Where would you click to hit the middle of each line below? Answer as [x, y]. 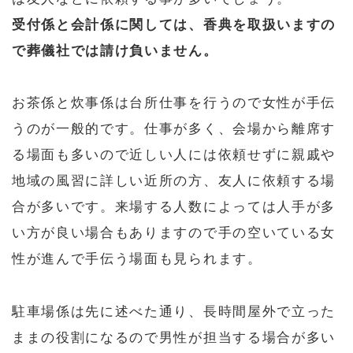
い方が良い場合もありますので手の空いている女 [174, 233]
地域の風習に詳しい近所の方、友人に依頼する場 [174, 181]
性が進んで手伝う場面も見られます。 [137, 259]
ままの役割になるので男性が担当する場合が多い [174, 337]
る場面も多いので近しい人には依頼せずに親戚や [174, 155]
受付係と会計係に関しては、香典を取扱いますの [174, 24]
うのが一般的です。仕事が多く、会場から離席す [174, 129]
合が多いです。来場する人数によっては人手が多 [174, 207]
